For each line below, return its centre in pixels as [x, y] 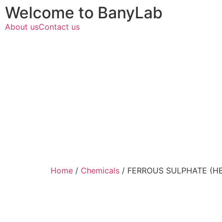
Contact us [59, 27]
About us [22, 27]
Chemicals [100, 170]
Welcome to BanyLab [84, 13]
